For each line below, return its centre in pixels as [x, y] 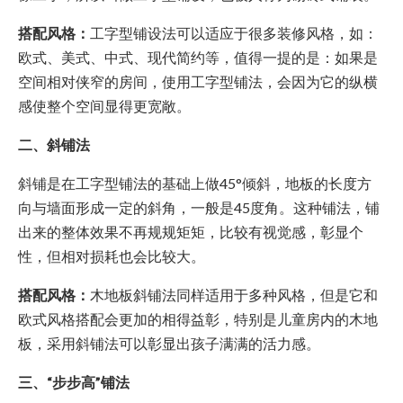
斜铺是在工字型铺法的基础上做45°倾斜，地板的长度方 [195, 184]
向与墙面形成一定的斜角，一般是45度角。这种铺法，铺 [199, 208]
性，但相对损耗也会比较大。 [112, 256]
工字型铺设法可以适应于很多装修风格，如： [234, 33]
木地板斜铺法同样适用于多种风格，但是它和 [234, 295]
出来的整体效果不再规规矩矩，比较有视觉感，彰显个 [191, 232]
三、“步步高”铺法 [74, 382]
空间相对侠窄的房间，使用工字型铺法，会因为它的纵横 [198, 82]
